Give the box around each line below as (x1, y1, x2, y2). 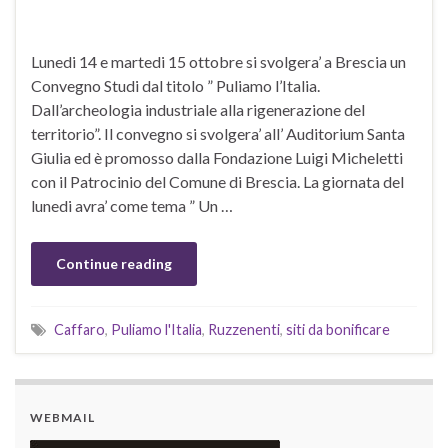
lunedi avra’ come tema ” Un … (31, 196, 233, 216)
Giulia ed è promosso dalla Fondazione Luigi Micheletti (31, 148, 403, 168)
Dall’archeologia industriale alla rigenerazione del (31, 100, 365, 120)
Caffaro (54, 321, 105, 339)
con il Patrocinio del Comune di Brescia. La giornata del (31, 172, 404, 192)
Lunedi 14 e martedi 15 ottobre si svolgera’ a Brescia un (31, 52, 406, 72)
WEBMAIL (30, 410, 95, 426)
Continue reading (56, 255, 172, 273)
